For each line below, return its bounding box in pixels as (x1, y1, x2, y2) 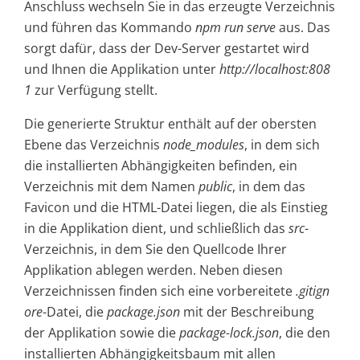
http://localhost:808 (219, 60, 330, 79)
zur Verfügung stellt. (31, 81, 157, 100)
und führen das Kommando (24, 18, 195, 37)
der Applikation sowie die (24, 324, 179, 342)
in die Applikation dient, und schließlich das (24, 219, 288, 238)
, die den (279, 324, 330, 342)
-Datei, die (43, 303, 107, 321)
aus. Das (276, 18, 330, 37)
